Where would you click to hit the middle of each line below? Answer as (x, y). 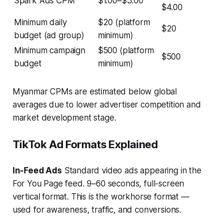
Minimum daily (40, 23)
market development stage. (64, 118)
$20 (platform (124, 23)
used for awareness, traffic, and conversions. (97, 210)
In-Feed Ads (37, 171)
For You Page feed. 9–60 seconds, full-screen (98, 184)
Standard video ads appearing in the (132, 171)
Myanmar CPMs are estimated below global (95, 92)
